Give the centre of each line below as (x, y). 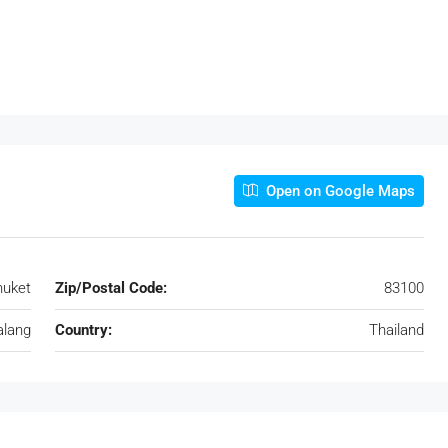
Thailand (396, 329)
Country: (83, 329)
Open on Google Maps (338, 190)
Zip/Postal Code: (110, 287)
